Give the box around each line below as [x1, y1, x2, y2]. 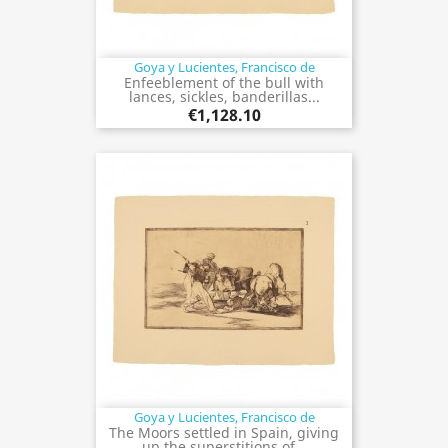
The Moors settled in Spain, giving [109, 422, 339, 442]
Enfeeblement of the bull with [124, 72, 324, 92]
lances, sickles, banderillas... [128, 86, 320, 106]
